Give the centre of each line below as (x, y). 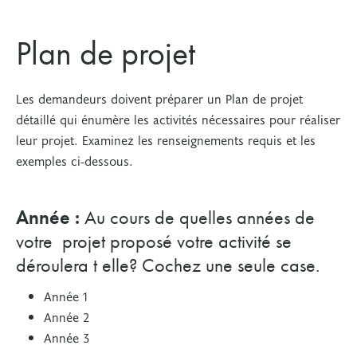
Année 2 (67, 316)
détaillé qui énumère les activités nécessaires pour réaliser (178, 119)
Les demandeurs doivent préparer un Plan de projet (159, 98)
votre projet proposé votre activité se (154, 241)
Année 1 (68, 296)
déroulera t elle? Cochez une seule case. (168, 265)
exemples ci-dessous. (75, 160)
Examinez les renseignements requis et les (199, 139)
